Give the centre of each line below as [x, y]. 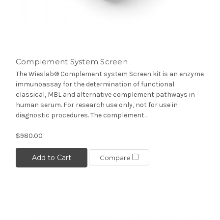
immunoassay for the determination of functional [95, 84]
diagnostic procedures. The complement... [81, 115]
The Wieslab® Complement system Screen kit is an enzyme [110, 74]
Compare [116, 158]
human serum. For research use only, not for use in [96, 105]
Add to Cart [51, 157]
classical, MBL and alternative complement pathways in [105, 94]
